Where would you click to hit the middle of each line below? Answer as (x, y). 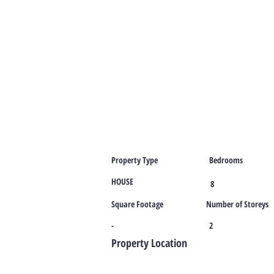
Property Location (149, 243)
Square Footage (137, 204)
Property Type (135, 160)
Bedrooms (226, 160)
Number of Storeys (237, 204)
